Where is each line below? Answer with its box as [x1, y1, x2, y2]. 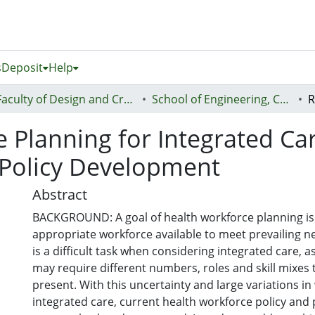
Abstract [32, 185, 87, 204]
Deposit [1, 60, 43, 75]
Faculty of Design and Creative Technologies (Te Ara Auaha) [124, 91, 133, 107]
